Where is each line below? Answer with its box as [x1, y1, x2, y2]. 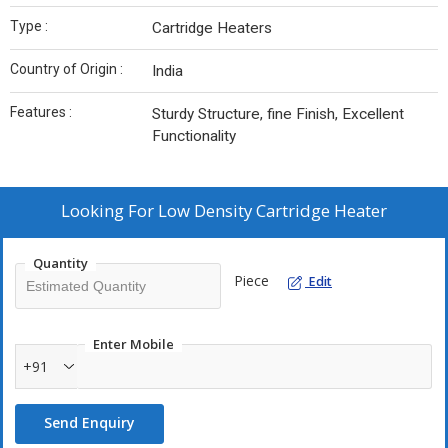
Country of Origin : [10, 61, 123, 77]
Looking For [61, 199, 158, 222]
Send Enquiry [44, 413, 135, 432]
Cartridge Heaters [152, 19, 272, 37]
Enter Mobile [93, 335, 174, 353]
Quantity [33, 254, 88, 272]
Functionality [152, 127, 236, 145]
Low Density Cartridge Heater [158, 199, 387, 222]
